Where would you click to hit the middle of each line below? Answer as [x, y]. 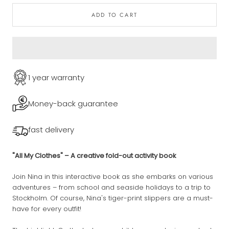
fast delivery [51, 129]
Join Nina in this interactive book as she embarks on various [113, 177]
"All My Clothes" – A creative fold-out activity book [94, 155]
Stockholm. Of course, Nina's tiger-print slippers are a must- [113, 198]
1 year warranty [56, 77]
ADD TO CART [114, 15]
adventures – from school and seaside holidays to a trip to [111, 188]
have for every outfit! [47, 209]
